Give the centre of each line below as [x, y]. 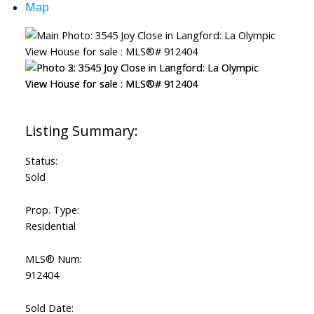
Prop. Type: [52, 210]
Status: [41, 161]
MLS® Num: [53, 259]
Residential [50, 226]
